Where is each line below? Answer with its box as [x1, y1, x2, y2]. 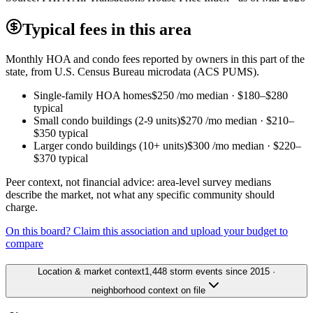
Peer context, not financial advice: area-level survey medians [6, 175, 271, 188]
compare [6, 237, 43, 249]
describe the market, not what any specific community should [6, 188, 275, 201]
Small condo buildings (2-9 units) [34, 114, 180, 126]
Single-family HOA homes [34, 89, 152, 101]
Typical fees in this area [22, 20, 191, 38]
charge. [6, 201, 38, 213]
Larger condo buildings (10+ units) [34, 139, 187, 152]
